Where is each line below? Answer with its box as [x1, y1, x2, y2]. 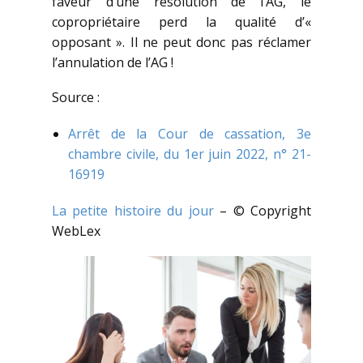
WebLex [52, 222, 100, 241]
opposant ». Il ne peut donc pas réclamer [52, 33, 311, 52]
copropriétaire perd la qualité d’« [52, 13, 311, 32]
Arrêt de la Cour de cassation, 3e [68, 125, 311, 143]
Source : [52, 88, 100, 107]
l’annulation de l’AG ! [52, 53, 173, 72]
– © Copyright [213, 202, 312, 220]
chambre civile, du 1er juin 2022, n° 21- [68, 145, 311, 164]
